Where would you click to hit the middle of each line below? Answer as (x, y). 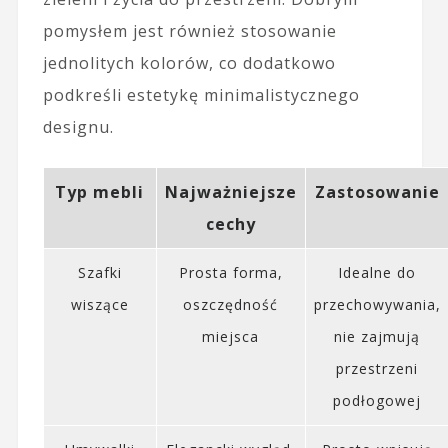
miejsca (231, 336)
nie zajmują (377, 336)
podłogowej (377, 400)
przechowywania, (377, 304)
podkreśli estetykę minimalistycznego (201, 94)
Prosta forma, (230, 272)
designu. (78, 126)
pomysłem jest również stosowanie (189, 30)
